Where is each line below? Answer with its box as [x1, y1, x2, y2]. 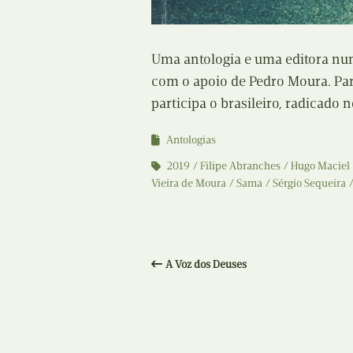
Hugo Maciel [291, 158, 350, 173]
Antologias [166, 132, 216, 147]
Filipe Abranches [200, 158, 281, 173]
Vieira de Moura [151, 176, 226, 190]
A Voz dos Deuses [165, 257, 247, 271]
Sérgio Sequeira [273, 176, 346, 190]
